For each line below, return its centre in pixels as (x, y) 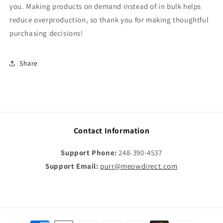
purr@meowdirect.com (139, 166)
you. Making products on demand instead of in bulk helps (106, 6)
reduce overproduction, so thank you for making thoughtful (109, 20)
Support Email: (72, 166)
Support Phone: (89, 153)
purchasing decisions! (46, 33)
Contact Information (111, 131)
